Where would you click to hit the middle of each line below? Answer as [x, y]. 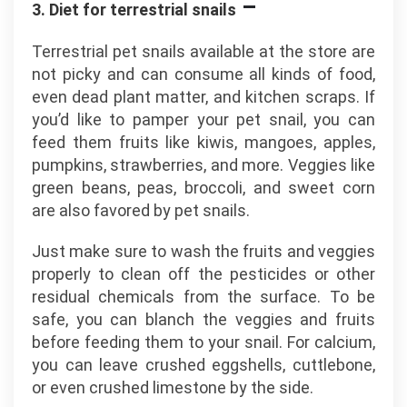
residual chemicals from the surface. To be [203, 297]
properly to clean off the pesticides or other [203, 274]
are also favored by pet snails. [141, 210]
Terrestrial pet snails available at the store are [203, 51]
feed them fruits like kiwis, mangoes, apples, [203, 142]
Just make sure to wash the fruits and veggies [203, 251]
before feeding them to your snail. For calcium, [203, 342]
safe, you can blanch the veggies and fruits [203, 319]
